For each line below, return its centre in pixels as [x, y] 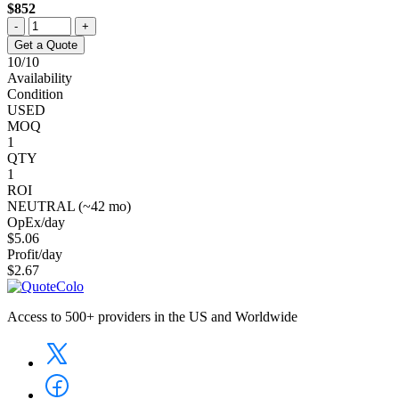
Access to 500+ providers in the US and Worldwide [152, 316]
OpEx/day [36, 222]
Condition [35, 94]
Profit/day [35, 254]
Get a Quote [46, 45]
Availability [40, 77]
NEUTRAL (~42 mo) [69, 206]
